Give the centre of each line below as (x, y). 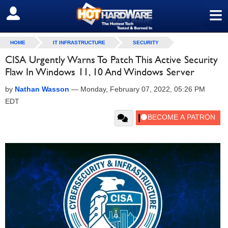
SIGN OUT (30, 14)
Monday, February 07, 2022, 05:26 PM (143, 89)
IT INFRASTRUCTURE (79, 42)
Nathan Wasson (42, 89)
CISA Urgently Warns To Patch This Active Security (111, 60)
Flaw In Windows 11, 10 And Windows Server (100, 72)
